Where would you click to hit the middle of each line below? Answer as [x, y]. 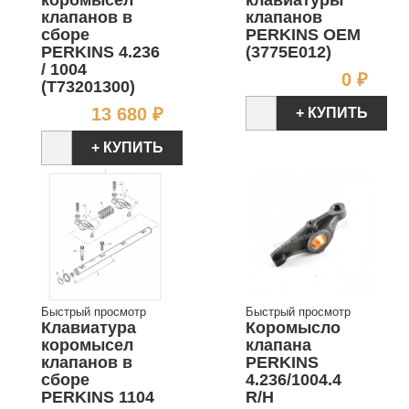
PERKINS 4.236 [100, 52]
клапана [278, 345]
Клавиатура [89, 327]
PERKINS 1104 [98, 397]
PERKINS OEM [303, 34]
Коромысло [293, 327]
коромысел [87, 345]
